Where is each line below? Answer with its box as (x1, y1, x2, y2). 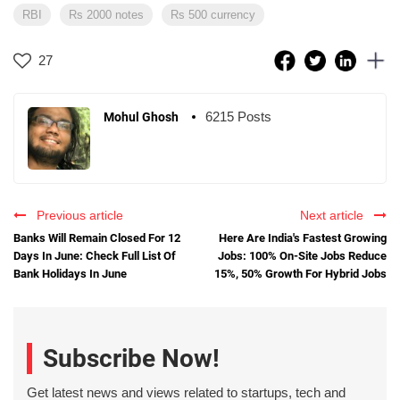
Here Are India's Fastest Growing (219, 231, 387, 246)
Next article (300, 208, 371, 223)
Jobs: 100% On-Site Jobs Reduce (218, 249, 387, 263)
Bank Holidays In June (13, 267, 127, 281)
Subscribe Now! (43, 343, 220, 373)
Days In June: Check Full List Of (13, 249, 176, 263)
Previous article (29, 208, 123, 223)
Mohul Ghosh (104, 110, 179, 125)
